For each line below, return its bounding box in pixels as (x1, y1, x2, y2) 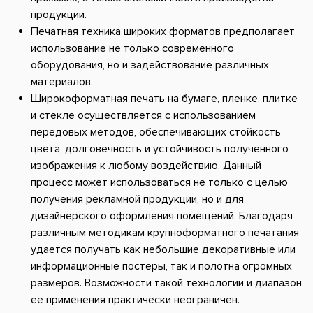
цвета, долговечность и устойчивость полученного (31, 141, 289, 156)
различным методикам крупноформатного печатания (31, 225, 299, 240)
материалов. (31, 74, 93, 89)
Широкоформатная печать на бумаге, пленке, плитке (31, 91, 298, 105)
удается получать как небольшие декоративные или (31, 242, 296, 256)
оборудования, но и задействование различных (31, 57, 269, 72)
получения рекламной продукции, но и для (31, 191, 244, 206)
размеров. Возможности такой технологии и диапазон (31, 275, 302, 290)
